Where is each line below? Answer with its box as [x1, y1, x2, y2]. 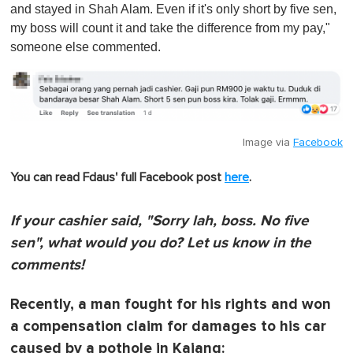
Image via [243, 137, 293, 149]
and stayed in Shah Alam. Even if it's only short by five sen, [10, 2, 336, 16]
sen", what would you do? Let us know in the [10, 234, 311, 253]
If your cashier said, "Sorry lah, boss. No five [10, 212, 309, 231]
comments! [10, 256, 84, 275]
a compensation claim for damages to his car [10, 318, 326, 336]
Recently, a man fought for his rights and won [10, 295, 331, 314]
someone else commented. [10, 39, 161, 54]
